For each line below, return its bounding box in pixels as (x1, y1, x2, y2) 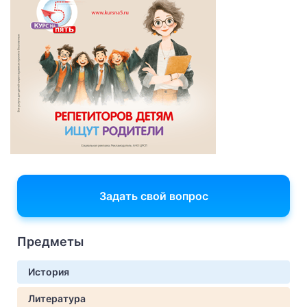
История (28, 266, 69, 278)
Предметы (17, 234, 84, 249)
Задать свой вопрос (99, 189, 208, 203)
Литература (28, 293, 86, 304)
